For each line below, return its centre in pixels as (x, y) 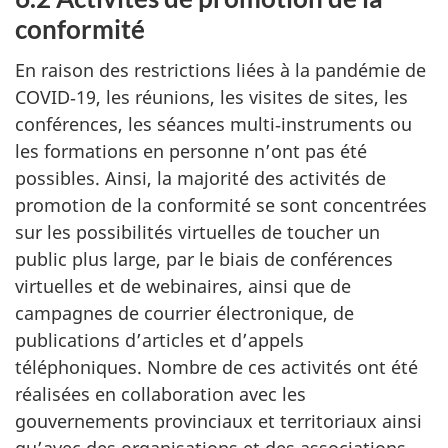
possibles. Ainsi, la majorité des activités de (200, 177)
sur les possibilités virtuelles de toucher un (197, 231)
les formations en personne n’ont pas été (191, 150)
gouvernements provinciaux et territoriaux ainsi (218, 420)
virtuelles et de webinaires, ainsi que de (183, 285)
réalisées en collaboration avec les (160, 393)
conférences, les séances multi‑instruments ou (213, 123)
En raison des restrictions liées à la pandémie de (220, 69)
